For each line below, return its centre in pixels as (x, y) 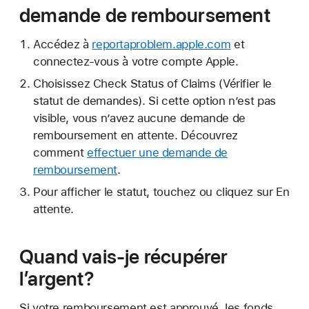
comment (60, 152)
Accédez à (62, 44)
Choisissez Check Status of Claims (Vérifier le (152, 83)
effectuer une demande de (158, 152)
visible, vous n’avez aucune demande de (139, 118)
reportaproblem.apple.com (161, 44)
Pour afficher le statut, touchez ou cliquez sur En (161, 191)
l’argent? (57, 278)
